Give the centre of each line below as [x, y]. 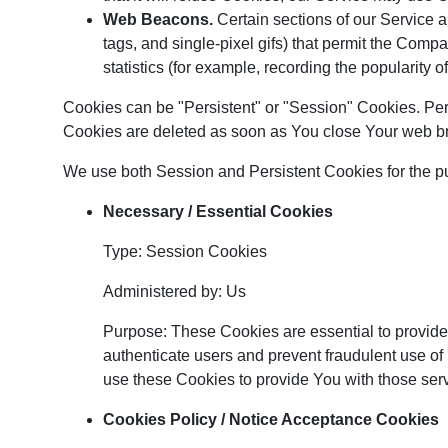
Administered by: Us [174, 291]
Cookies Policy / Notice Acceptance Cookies [271, 419]
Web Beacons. [158, 19]
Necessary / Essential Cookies [218, 211]
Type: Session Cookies [185, 251]
